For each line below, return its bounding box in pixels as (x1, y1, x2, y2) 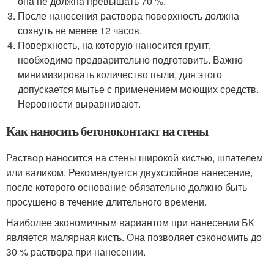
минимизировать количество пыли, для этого (18, 67, 223, 82)
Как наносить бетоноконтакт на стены (6, 122, 209, 141)
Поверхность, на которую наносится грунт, (18, 38, 212, 53)
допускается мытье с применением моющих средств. (18, 82, 259, 97)
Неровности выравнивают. (18, 97, 141, 111)
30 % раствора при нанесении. (6, 245, 146, 259)
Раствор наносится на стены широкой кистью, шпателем (6, 150, 263, 165)
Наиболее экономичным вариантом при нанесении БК (6, 215, 254, 230)
